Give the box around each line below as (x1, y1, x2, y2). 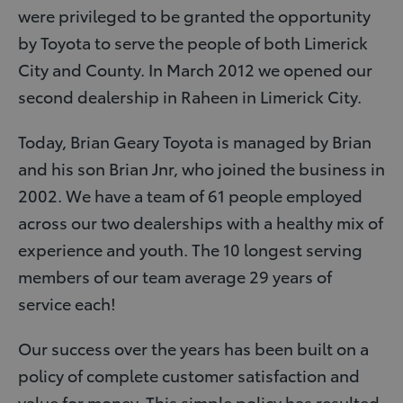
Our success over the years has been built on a (18, 336, 369, 359)
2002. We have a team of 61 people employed (18, 184, 363, 206)
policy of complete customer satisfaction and (18, 363, 360, 386)
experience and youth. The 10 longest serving (18, 237, 363, 260)
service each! (18, 291, 116, 314)
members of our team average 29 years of (18, 264, 332, 287)
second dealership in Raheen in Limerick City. (18, 85, 362, 107)
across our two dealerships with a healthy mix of (18, 210, 383, 233)
